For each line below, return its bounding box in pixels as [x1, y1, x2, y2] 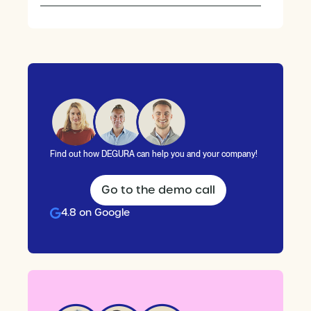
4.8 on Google [61, 206, 130, 219]
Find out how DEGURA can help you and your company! [50, 149, 258, 160]
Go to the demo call [101, 183, 215, 198]
